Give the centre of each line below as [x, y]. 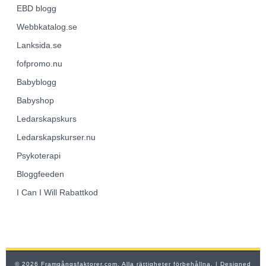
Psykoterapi [39, 155]
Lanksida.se [39, 45]
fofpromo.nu [39, 63]
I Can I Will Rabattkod [57, 192]
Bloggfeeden [40, 174]
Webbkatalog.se [47, 26]
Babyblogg [37, 82]
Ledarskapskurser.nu [56, 137]
